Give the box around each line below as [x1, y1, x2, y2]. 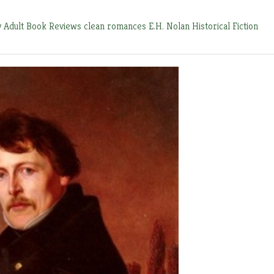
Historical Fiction [192, 20, 258, 32]
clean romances [84, 20, 149, 32]
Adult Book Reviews [4, 20, 84, 32]
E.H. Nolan [149, 20, 192, 32]
